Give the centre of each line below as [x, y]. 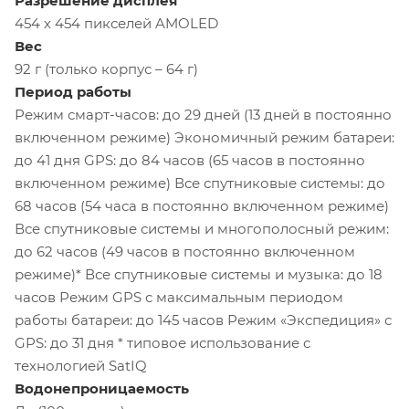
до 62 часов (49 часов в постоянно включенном [185, 251]
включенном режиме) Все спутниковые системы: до [200, 183]
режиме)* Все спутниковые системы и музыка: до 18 [199, 274]
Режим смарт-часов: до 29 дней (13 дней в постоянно [203, 114]
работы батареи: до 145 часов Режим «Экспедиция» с [203, 320]
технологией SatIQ [81, 365]
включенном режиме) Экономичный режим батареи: [204, 137]
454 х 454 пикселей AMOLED [116, 23]
